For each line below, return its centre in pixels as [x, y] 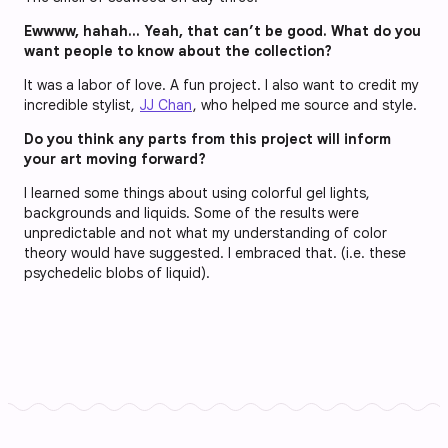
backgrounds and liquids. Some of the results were [191, 212]
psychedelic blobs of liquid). [117, 272]
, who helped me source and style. [305, 104]
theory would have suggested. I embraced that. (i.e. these [215, 252]
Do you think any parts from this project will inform [207, 138]
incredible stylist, [81, 104]
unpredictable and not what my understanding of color [205, 232]
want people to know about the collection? [178, 50]
